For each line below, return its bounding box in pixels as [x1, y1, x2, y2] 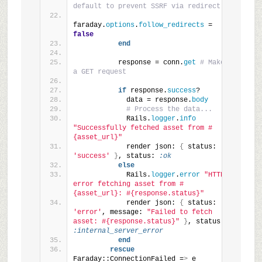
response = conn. [77, 58, 184, 67]
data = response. [77, 96, 192, 104]
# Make [199, 58, 225, 67]
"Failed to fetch [146, 208, 212, 216]
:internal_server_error [73, 227, 163, 235]
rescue [109, 246, 135, 254]
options [105, 21, 135, 29]
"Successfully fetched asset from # [73, 124, 212, 132]
